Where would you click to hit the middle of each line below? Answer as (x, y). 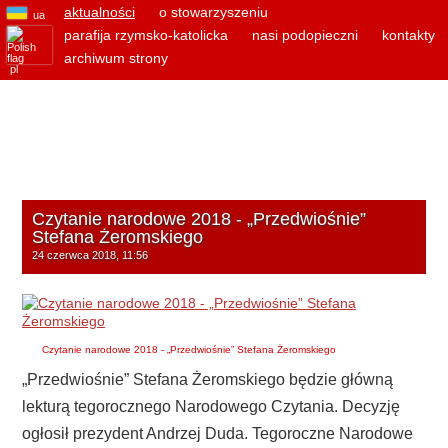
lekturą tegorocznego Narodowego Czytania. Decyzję (211, 406)
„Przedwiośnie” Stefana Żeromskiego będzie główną (207, 379)
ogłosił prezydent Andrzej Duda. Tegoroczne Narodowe (217, 433)
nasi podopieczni (304, 35)
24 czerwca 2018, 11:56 (90, 255)
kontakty (408, 35)
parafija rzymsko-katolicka (145, 35)
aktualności (99, 12)
